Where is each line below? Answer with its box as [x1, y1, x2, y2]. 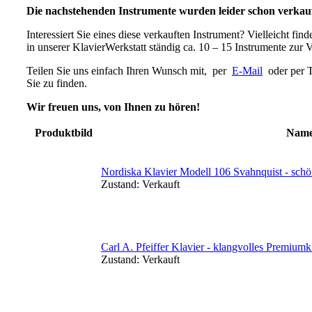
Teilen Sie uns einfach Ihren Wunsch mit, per [26, 65, 232, 77]
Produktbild [34, 127, 93, 139]
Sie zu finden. [26, 77, 87, 90]
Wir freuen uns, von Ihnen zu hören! [26, 101, 200, 114]
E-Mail [232, 65, 263, 77]
